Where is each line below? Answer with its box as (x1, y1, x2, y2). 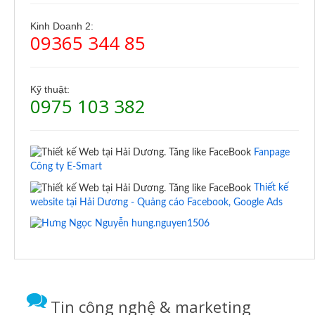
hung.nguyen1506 (129, 218, 210, 229)
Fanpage (254, 147, 290, 157)
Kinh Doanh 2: (30, 20, 94, 32)
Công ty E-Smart (30, 162, 102, 172)
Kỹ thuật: (30, 83, 70, 95)
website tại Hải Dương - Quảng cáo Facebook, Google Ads (30, 197, 283, 207)
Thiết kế (254, 183, 288, 193)
